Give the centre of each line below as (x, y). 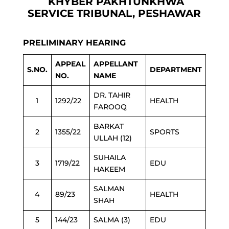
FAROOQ (110, 107)
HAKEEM (109, 169)
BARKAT (108, 126)
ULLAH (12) (112, 138)
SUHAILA (109, 157)
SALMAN (109, 189)
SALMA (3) (112, 220)
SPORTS (164, 132)
